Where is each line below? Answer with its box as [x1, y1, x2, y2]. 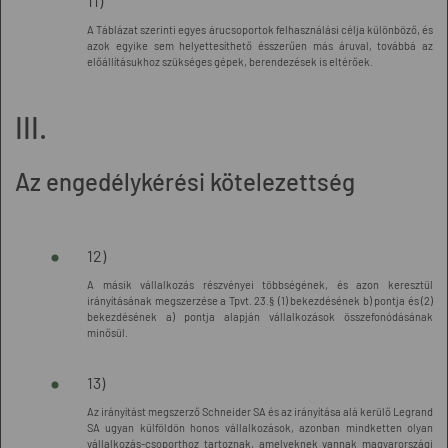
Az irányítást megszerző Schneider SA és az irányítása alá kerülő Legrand [87, 405, 433, 418]
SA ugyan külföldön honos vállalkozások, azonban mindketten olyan [87, 421, 433, 434]
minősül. [87, 326, 128, 339]
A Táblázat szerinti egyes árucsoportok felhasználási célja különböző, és [87, 23, 433, 36]
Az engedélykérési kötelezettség [15, 167, 355, 196]
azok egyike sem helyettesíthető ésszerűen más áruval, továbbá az [87, 39, 433, 52]
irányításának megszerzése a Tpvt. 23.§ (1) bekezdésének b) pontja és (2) [87, 294, 433, 307]
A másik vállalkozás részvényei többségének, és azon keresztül [87, 278, 433, 291]
